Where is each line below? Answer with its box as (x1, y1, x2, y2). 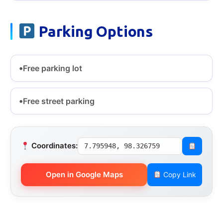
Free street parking (23, 96, 95, 106)
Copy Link (161, 170, 196, 179)
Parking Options (35, 22, 153, 40)
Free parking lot (23, 63, 82, 73)
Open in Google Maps (45, 169, 123, 179)
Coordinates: (29, 141, 78, 150)
